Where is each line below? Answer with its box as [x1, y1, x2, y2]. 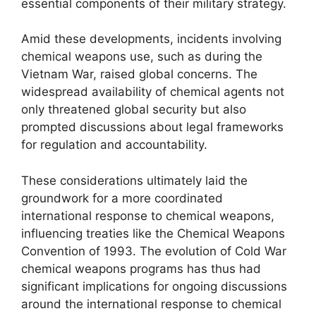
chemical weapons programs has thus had [21, 261, 261, 276]
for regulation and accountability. [21, 138, 207, 152]
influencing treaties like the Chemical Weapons [21, 226, 285, 241]
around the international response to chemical [21, 296, 281, 311]
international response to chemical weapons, [21, 208, 274, 223]
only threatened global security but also [21, 102, 246, 116]
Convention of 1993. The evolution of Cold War [21, 243, 286, 258]
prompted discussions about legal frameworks [21, 120, 284, 134]
